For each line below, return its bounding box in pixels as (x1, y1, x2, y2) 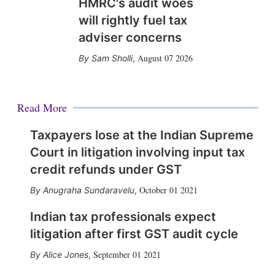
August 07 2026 (137, 52, 193, 64)
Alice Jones (42, 249, 88, 260)
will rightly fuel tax (78, 13, 187, 28)
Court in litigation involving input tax (29, 145, 245, 160)
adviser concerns (78, 30, 182, 45)
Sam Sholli (91, 53, 133, 63)
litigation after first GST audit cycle (29, 227, 238, 241)
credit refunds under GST (29, 162, 182, 177)
